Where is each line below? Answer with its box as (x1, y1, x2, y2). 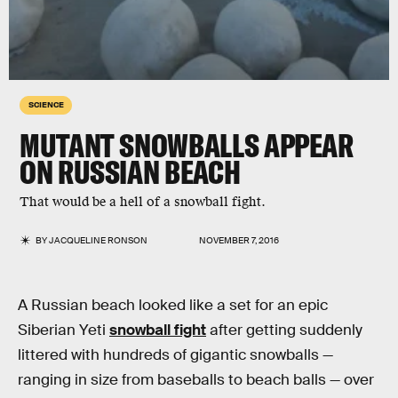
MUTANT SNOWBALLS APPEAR (20, 125, 354, 165)
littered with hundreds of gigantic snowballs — (18, 346, 333, 364)
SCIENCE (28, 99, 64, 109)
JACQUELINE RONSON (49, 235, 148, 246)
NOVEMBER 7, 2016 (199, 235, 279, 246)
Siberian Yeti (18, 321, 109, 339)
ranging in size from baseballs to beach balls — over (18, 370, 374, 389)
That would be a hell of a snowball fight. (20, 194, 266, 211)
